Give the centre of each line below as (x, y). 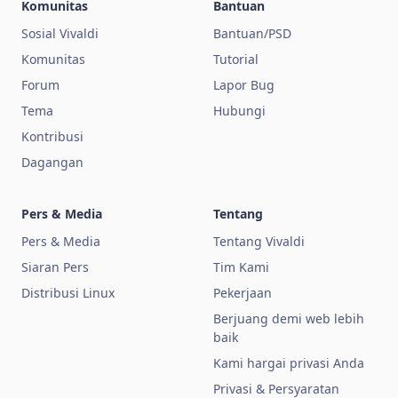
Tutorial (236, 59)
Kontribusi (52, 136)
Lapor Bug (244, 85)
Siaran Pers (55, 267)
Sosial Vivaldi (60, 33)
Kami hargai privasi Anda (289, 363)
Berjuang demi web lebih (289, 318)
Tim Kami (241, 267)
